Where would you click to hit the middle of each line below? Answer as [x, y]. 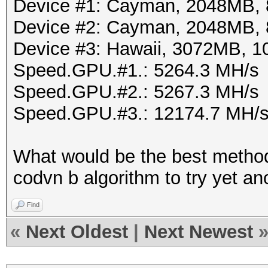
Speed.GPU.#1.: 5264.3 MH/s [136, 70]
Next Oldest [77, 232]
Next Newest [199, 232]
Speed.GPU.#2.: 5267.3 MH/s [136, 92]
